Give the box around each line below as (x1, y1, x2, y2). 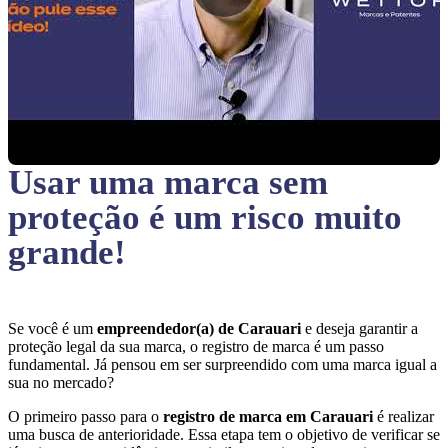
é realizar (377, 408, 434, 425)
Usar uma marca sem (8, 163, 328, 202)
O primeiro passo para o (8, 408, 163, 425)
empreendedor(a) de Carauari (97, 320, 305, 337)
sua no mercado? (8, 374, 118, 391)
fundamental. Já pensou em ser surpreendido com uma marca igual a (8, 356, 437, 373)
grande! (8, 233, 126, 272)
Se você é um (8, 320, 97, 337)
